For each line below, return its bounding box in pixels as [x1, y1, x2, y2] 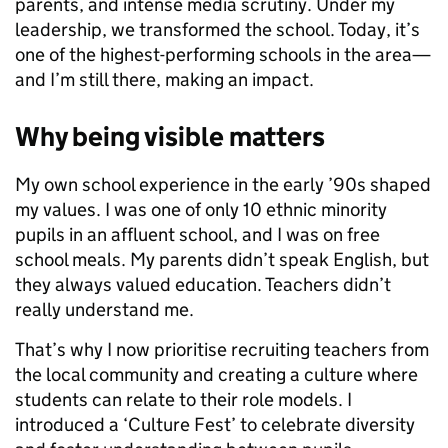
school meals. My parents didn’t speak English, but [15, 248, 429, 272]
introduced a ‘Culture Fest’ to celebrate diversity [15, 413, 415, 437]
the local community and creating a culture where [15, 363, 418, 387]
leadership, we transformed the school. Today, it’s [15, 18, 420, 42]
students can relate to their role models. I [15, 388, 352, 412]
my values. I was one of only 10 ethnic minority [15, 198, 387, 222]
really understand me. [15, 298, 194, 322]
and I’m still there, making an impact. [15, 68, 314, 92]
